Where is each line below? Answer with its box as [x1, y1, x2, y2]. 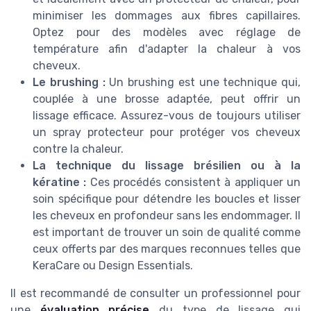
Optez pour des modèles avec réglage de [33, 26, 301, 40]
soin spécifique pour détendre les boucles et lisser [33, 192, 301, 206]
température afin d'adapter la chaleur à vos [33, 42, 301, 56]
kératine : [33, 176, 87, 190]
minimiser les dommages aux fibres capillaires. [33, 9, 301, 23]
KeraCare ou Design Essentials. [33, 259, 193, 273]
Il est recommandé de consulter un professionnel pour [10, 287, 301, 301]
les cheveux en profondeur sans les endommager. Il [33, 209, 301, 223]
